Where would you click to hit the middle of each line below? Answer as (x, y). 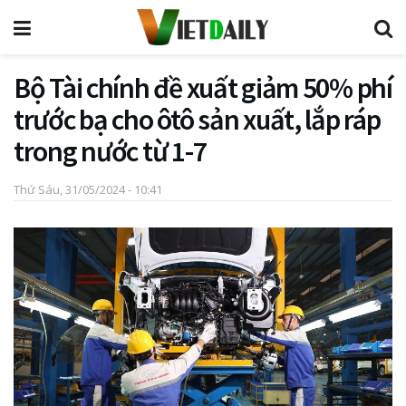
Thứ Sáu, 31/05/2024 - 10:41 (88, 189)
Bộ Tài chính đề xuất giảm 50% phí (203, 88)
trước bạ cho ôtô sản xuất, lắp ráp (197, 120)
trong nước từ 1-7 (110, 151)
